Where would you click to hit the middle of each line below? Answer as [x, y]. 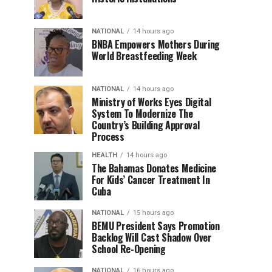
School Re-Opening [129, 249]
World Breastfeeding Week [144, 56]
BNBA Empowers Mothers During [156, 44]
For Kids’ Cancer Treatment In [151, 180]
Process [108, 137]
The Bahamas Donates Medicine [154, 168]
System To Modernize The [142, 114]
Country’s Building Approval [146, 125]
